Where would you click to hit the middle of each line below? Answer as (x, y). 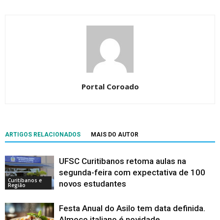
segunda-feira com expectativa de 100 (132, 173)
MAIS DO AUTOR (115, 135)
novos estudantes (93, 184)
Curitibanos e (25, 180)
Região (17, 185)
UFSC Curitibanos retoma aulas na (123, 161)
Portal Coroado (110, 87)
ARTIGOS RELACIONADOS (43, 135)
